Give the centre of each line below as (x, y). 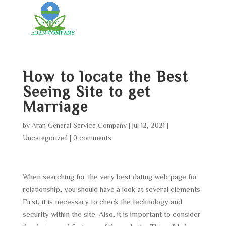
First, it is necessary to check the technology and (102, 202)
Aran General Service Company (79, 125)
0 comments (92, 138)
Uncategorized (45, 138)
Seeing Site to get (87, 91)
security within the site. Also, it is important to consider (111, 214)
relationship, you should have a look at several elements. (112, 189)
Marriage (55, 106)
